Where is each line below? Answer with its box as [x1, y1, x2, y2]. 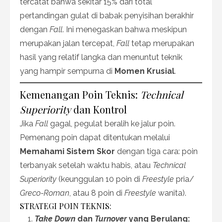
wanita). [156, 188, 186, 198]
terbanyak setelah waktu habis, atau [20, 160, 153, 170]
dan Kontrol [71, 102, 127, 116]
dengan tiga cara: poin [115, 146, 198, 156]
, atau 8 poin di [69, 188, 124, 198]
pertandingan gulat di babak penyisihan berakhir [20, 10, 194, 20]
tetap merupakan [129, 38, 194, 48]
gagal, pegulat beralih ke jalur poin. [48, 118, 175, 128]
